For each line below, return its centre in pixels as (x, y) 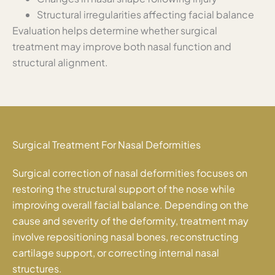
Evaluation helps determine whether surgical (115, 30)
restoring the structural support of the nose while (124, 188)
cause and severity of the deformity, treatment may (130, 220)
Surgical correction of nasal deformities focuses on (130, 172)
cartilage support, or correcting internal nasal (116, 252)
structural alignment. (60, 62)
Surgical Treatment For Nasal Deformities (107, 144)
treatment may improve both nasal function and (122, 46)
